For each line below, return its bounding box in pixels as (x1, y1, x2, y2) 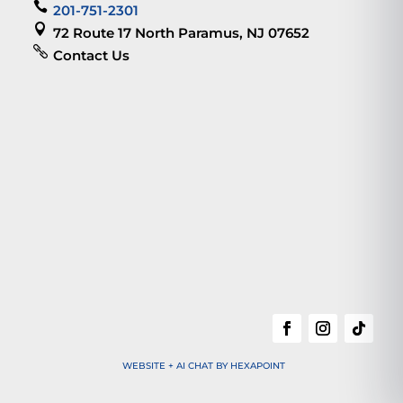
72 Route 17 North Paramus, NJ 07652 (53, 24, 310, 42)
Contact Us (53, 47, 130, 65)
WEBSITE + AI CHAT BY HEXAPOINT (121, 360, 285, 372)
